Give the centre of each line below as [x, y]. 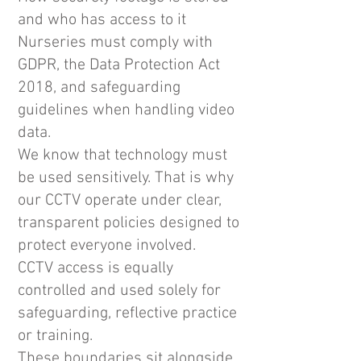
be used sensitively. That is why [126, 178]
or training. [55, 336]
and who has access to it [102, 20]
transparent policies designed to [129, 223]
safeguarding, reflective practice [127, 313]
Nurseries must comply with [115, 43]
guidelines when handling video [126, 110]
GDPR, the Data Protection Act [119, 65]
